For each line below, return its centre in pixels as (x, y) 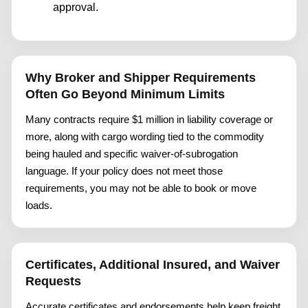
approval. (76, 8)
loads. (39, 206)
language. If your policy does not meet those (124, 171)
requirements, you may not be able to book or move (141, 188)
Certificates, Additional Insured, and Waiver (153, 265)
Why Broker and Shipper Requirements (141, 78)
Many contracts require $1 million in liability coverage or (149, 120)
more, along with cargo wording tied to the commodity (145, 137)
